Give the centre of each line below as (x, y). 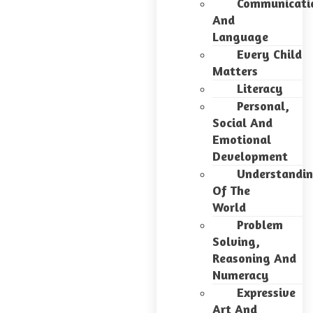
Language (240, 36)
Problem (260, 224)
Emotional (242, 139)
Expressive (266, 292)
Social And (242, 122)
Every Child (269, 54)
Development (250, 156)
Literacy (260, 88)
